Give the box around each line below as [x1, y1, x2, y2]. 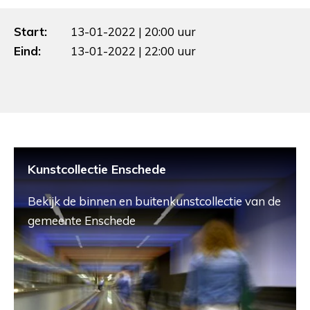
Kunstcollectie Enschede [28, 161, 166, 177]
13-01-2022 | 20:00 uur [71, 24, 196, 39]
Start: [14, 24, 47, 39]
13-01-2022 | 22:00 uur [71, 43, 196, 58]
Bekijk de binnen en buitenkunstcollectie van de [28, 193, 281, 208]
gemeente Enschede [28, 212, 136, 228]
